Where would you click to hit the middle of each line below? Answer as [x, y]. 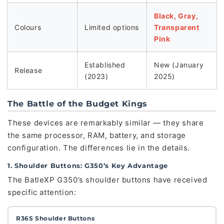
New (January [179, 65]
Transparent [177, 27]
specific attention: [42, 192]
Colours [28, 27]
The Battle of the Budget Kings [77, 104]
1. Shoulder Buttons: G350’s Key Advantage [88, 165]
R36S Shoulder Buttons [55, 218]
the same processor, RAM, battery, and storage [97, 135]
